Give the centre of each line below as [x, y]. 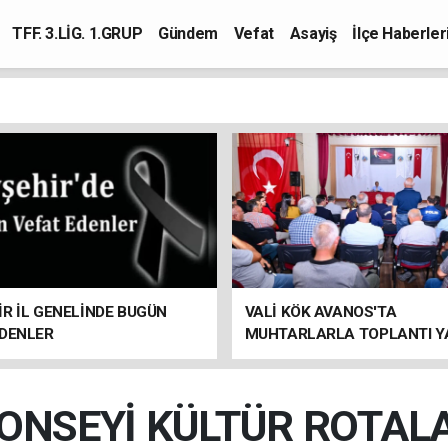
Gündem [188, 33]
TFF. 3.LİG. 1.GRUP [77, 33]
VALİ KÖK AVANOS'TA [320, 312]
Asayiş [313, 33]
